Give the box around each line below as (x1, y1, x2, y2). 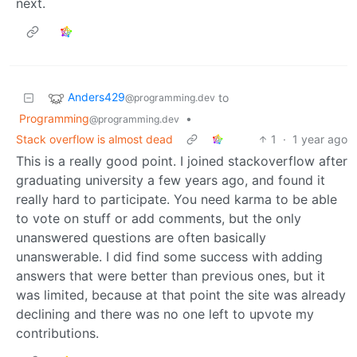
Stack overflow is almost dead (16, 131, 173, 146)
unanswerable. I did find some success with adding (16, 248, 323, 265)
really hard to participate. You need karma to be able (16, 190, 337, 207)
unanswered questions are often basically (16, 229, 266, 245)
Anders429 (68, 90, 125, 104)
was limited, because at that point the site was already (16, 286, 346, 303)
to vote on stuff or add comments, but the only (16, 210, 301, 226)
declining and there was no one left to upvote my (16, 305, 314, 322)
